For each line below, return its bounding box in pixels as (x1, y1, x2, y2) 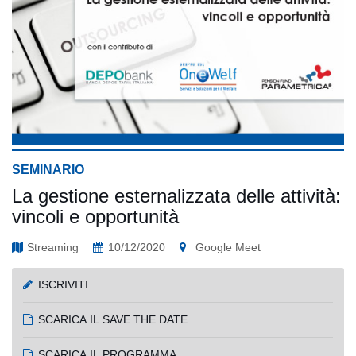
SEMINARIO (12, 163, 84, 177)
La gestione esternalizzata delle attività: (12, 185, 341, 207)
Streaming (27, 241, 79, 254)
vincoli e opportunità (12, 206, 179, 228)
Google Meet (195, 241, 261, 254)
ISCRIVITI (38, 278, 89, 292)
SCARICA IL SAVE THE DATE (38, 313, 188, 327)
